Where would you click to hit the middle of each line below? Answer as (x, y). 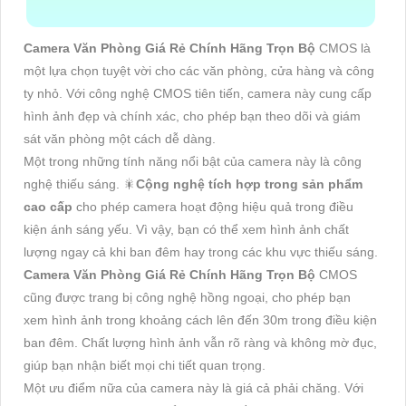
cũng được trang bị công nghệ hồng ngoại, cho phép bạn (187, 297)
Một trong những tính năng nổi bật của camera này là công (193, 161)
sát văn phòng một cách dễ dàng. (120, 138)
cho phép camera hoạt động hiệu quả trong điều (213, 206)
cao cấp (48, 206)
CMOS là (345, 48)
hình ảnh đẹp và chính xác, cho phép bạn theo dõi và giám (192, 116)
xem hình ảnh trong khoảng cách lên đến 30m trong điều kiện (200, 319)
